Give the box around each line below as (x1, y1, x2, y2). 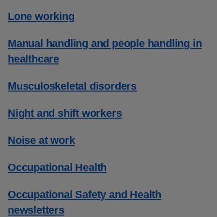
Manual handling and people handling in (8, 37, 202, 49)
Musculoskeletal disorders (8, 80, 137, 92)
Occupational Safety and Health (8, 188, 161, 201)
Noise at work (8, 134, 75, 146)
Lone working (8, 10, 75, 22)
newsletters (8, 204, 64, 216)
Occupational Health (8, 161, 107, 173)
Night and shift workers (8, 107, 122, 119)
